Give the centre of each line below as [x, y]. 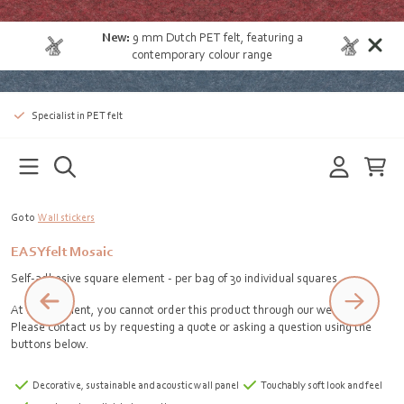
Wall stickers [66, 217]
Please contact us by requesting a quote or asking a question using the [191, 326]
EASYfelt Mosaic [62, 251]
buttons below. [50, 344]
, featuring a [271, 37]
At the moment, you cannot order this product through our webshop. [189, 309]
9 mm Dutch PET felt [186, 37]
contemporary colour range [202, 54]
